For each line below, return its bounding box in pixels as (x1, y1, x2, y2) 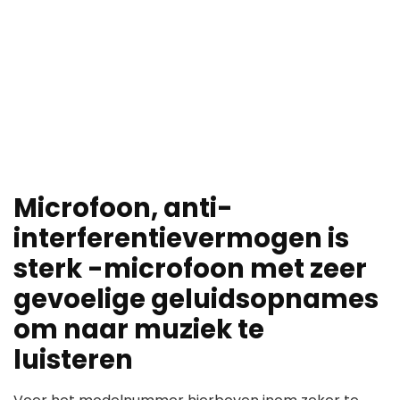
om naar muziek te (13, 312, 264, 348)
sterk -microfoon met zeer (13, 251, 367, 287)
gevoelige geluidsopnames (13, 281, 379, 318)
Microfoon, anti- (13, 190, 233, 227)
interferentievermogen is (13, 221, 349, 257)
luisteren (13, 342, 133, 379)
